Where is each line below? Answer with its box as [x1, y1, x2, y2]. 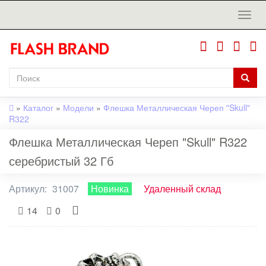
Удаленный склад [144, 182, 221, 195]
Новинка [91, 182, 129, 195]
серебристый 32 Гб [9, 152, 113, 169]
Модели [63, 102, 94, 113]
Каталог [23, 102, 53, 113]
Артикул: [9, 182, 49, 195]
